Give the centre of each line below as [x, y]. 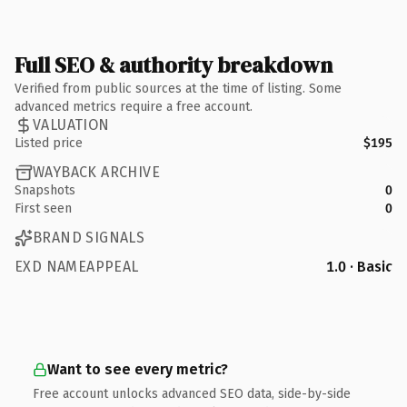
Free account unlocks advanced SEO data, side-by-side [192, 393]
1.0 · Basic [359, 266]
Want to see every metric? [138, 369]
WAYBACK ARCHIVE [96, 172]
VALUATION [71, 125]
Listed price [49, 143]
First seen [43, 208]
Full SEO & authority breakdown [174, 65]
